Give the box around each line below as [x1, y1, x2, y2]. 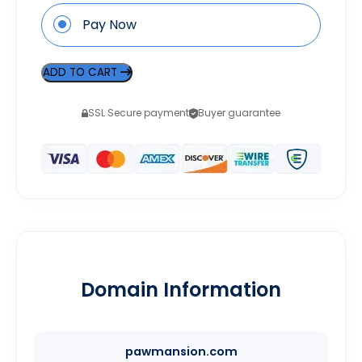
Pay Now [82, 15, 137, 35]
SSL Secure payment [88, 106, 189, 120]
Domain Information [81, 276, 281, 304]
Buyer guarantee [198, 106, 280, 120]
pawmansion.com [124, 343, 238, 360]
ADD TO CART [43, 65, 120, 81]
